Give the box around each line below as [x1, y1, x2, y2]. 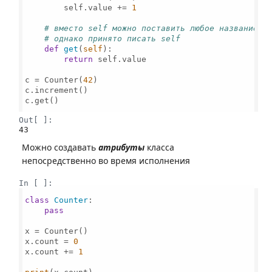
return [64, 54, 93, 64]
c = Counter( [25, 75, 84, 84]
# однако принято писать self [44, 33, 181, 43]
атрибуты [98, 141, 144, 153]
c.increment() [25, 85, 89, 95]
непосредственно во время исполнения [22, 155, 190, 166]
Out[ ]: [19, 115, 53, 124]
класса [144, 141, 174, 153]
